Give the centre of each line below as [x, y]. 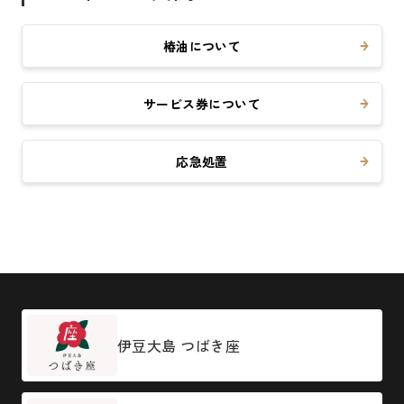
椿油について [202, 46]
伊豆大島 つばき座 [179, 345]
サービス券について [202, 103]
